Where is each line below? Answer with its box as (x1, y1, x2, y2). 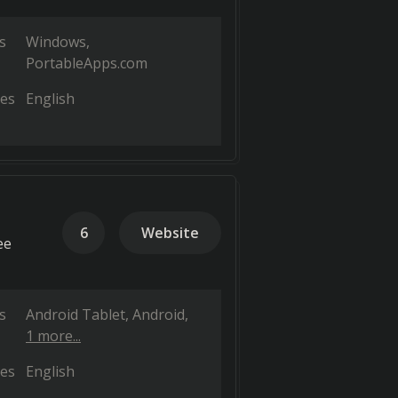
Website (141, 223, 199, 243)
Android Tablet (26, 305, 125, 324)
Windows (26, 32, 86, 52)
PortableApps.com (26, 53, 147, 73)
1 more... (26, 326, 81, 346)
